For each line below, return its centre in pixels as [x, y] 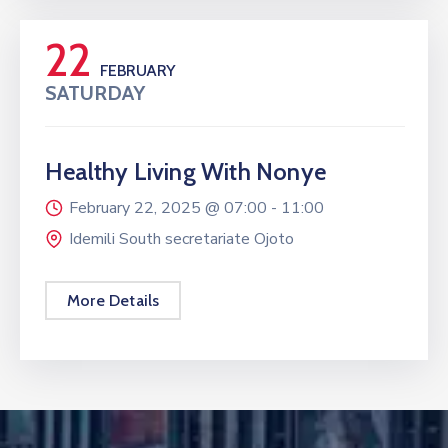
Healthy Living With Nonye [185, 171]
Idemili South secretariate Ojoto [181, 238]
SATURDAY [95, 92]
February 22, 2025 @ [146, 207]
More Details [113, 300]
